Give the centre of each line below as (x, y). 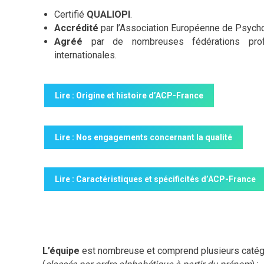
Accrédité (76, 28)
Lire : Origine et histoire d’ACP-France (129, 95)
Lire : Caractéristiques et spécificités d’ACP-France (155, 179)
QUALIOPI (108, 14)
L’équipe (61, 250)
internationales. (85, 55)
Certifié (70, 14)
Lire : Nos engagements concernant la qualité (143, 137)
